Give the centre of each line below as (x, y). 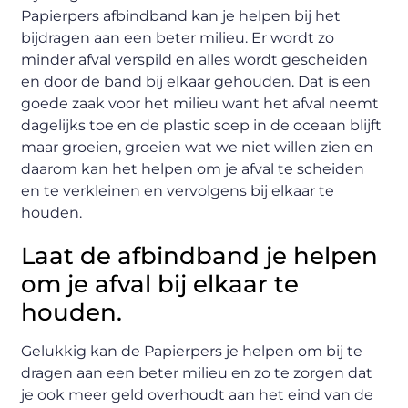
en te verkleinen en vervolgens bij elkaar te (178, 190)
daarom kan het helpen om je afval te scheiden (193, 168)
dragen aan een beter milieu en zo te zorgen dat (197, 372)
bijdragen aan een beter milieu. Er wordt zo (178, 37)
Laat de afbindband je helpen (200, 255)
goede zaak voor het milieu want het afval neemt (200, 103)
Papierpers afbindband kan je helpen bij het (181, 15)
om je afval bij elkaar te (160, 284)
